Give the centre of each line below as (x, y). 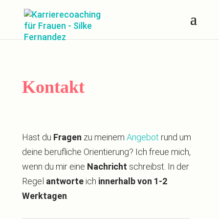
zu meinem (104, 137)
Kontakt (53, 87)
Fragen (67, 137)
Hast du (37, 137)
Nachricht (107, 166)
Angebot (142, 137)
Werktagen (44, 196)
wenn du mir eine (54, 166)
